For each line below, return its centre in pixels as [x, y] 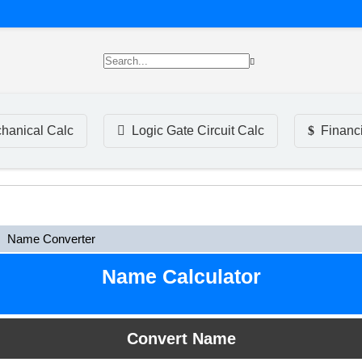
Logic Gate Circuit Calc [198, 130]
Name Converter [52, 239]
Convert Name [181, 339]
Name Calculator [181, 276]
